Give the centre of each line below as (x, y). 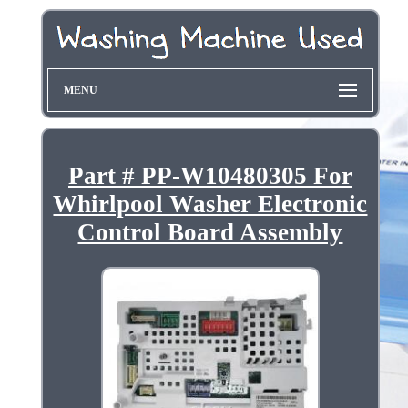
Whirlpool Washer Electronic (210, 204)
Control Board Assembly (210, 233)
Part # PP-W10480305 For (210, 176)
